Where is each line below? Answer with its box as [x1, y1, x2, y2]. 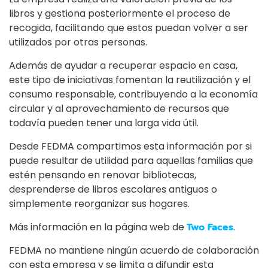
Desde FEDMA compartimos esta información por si [9, 139, 252, 154]
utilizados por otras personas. [9, 35, 147, 50]
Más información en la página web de [9, 220, 187, 234]
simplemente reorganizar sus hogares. [9, 197, 190, 211]
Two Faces [187, 220, 233, 235]
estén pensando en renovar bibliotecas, [9, 168, 196, 182]
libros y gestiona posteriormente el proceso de [9, 7, 230, 21]
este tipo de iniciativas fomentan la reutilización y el [9, 73, 251, 87]
